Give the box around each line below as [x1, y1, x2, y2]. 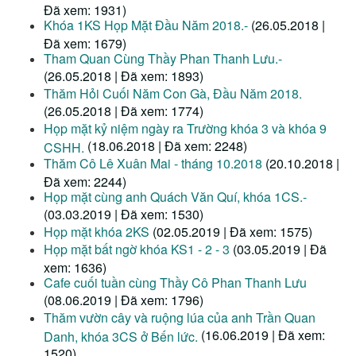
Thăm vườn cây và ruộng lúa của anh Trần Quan [44, 308, 315, 327]
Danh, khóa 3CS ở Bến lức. [44, 327, 198, 344]
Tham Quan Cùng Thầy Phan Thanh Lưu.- [44, 49, 282, 68]
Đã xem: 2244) [44, 172, 126, 189]
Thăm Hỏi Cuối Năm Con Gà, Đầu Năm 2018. [44, 84, 302, 103]
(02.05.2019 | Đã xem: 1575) [153, 222, 312, 242]
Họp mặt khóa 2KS [44, 222, 149, 242]
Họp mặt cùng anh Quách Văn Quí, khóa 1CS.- [44, 188, 307, 207]
